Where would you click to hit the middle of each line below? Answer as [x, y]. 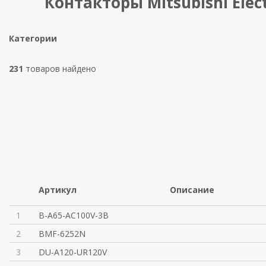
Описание [192, 190]
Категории [33, 38]
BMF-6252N [62, 234]
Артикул [58, 190]
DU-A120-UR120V [73, 252]
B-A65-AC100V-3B [74, 215]
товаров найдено [60, 69]
